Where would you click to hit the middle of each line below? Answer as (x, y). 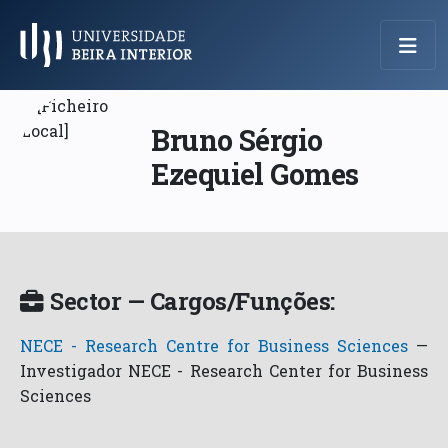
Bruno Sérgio (237, 139)
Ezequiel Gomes (255, 173)
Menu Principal (104, 58)
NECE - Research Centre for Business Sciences (214, 346)
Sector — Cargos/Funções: (192, 301)
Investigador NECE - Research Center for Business (224, 371)
